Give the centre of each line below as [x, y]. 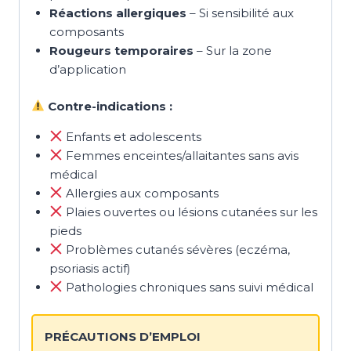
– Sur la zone [232, 51]
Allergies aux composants [140, 193]
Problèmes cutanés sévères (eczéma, [176, 249]
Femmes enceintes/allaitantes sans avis [180, 155]
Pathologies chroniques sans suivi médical [188, 287]
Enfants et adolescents [132, 136]
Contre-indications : [109, 106]
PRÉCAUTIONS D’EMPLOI [123, 337]
